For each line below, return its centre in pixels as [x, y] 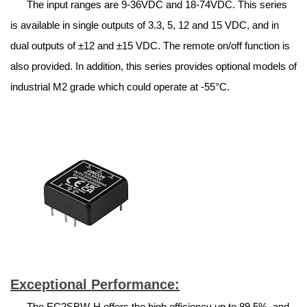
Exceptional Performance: [95, 285]
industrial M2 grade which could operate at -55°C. [120, 87]
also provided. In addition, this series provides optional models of [153, 66]
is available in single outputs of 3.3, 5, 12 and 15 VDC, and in [145, 25]
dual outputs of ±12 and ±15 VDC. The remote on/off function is [150, 46]
